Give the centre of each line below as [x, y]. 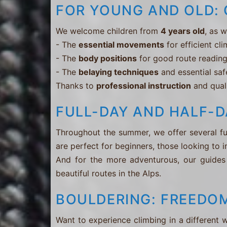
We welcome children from [108, 31]
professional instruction [144, 86]
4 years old [183, 31]
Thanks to [76, 86]
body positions [108, 59]
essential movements [121, 45]
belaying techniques [119, 72]
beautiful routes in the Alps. [108, 174]
